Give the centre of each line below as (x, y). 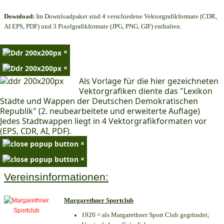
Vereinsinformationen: (56, 177)
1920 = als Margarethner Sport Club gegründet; (145, 215)
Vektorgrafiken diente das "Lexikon (146, 91)
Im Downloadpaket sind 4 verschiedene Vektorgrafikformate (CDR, (126, 16)
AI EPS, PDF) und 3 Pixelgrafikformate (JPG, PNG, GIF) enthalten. (93, 26)
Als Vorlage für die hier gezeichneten (149, 81)
